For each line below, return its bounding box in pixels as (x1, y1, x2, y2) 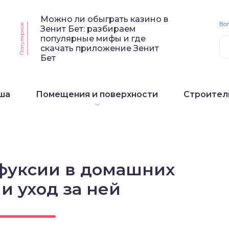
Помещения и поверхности (36, 89, 158, 99)
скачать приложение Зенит (40, 43, 159, 53)
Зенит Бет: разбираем (40, 24, 136, 34)
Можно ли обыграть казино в (40, 14, 169, 24)
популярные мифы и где (40, 33, 146, 43)
